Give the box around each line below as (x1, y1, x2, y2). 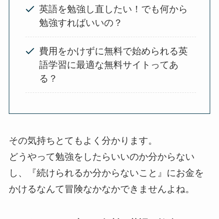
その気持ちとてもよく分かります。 (8, 135, 157, 146)
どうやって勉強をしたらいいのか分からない (8, 151, 195, 162)
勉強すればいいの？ (39, 18, 123, 28)
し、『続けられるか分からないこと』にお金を (8, 167, 204, 178)
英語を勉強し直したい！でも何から (39, 4, 188, 15)
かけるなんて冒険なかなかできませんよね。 (8, 183, 195, 194)
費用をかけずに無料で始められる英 (39, 45, 188, 56)
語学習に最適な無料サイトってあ (39, 59, 179, 70)
